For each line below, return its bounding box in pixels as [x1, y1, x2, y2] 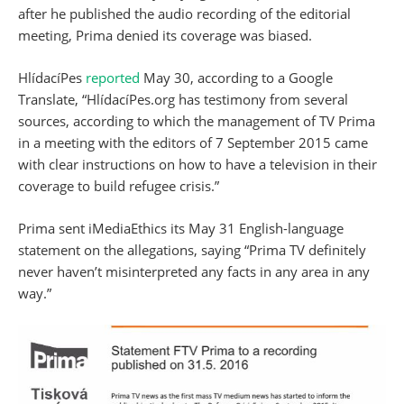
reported [86, 69, 143, 87]
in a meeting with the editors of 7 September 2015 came [18, 133, 368, 151]
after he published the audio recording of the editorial [18, 5, 351, 23]
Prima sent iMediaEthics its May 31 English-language [18, 219, 344, 237]
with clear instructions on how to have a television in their [18, 155, 377, 173]
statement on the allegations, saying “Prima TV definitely [18, 241, 366, 259]
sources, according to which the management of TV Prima [18, 112, 375, 130]
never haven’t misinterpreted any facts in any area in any [18, 262, 370, 280]
